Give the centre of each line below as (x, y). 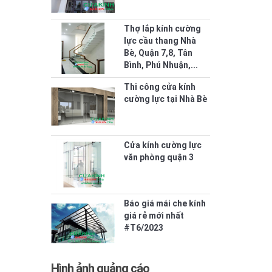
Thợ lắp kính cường (162, 29)
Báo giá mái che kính (165, 204)
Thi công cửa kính (159, 87)
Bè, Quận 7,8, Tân (158, 53)
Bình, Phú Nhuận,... (161, 65)
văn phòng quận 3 (158, 158)
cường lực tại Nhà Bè (165, 99)
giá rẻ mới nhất (154, 216)
